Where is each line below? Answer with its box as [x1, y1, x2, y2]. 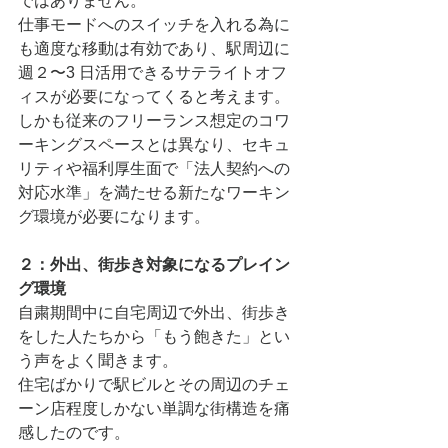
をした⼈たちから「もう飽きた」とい [18, 328, 290, 345]
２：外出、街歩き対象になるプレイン [18, 256, 290, 273]
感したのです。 [18, 424, 130, 441]
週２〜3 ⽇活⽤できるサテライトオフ [18, 64, 287, 81]
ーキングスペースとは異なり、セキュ [18, 136, 290, 153]
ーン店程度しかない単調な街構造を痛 [18, 400, 290, 417]
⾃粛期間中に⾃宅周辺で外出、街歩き [18, 304, 290, 321]
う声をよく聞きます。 [18, 352, 178, 369]
